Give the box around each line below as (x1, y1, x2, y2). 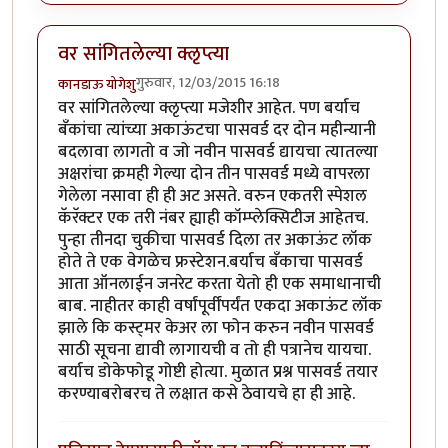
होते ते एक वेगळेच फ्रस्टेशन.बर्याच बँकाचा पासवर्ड (58, 248, 363, 277)
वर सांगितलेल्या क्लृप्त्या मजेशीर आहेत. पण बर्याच (58, 94, 360, 123)
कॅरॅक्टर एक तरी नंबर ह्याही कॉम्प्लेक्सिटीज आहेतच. (58, 204, 368, 233)
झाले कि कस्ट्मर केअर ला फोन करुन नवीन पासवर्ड (58, 314, 374, 343)
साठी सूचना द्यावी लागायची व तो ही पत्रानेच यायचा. (58, 336, 371, 365)
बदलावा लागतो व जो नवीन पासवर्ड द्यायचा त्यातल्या (58, 138, 378, 167)
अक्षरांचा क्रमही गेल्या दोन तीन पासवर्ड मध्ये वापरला (58, 160, 370, 189)
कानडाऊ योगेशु (58, 73, 136, 97)
